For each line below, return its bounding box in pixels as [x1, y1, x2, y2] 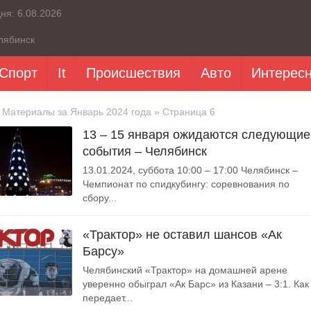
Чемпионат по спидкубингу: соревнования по [83, 178, 289, 190]
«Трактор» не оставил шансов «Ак [83, 228, 282, 242]
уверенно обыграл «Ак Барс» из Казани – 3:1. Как [83, 278, 309, 289]
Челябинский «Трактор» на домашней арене [83, 264, 287, 276]
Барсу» [83, 244, 124, 258]
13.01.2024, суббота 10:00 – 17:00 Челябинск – [83, 165, 298, 176]
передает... [83, 292, 133, 303]
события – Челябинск [83, 144, 207, 158]
